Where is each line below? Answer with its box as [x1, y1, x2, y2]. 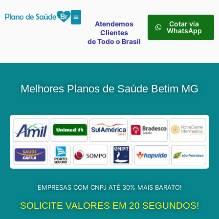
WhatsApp [166, 26, 202, 35]
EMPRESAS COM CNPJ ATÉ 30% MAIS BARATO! [37, 183, 182, 192]
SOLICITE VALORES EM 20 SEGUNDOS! [20, 200, 199, 211]
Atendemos [95, 20, 134, 28]
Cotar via [169, 20, 199, 28]
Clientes [100, 28, 129, 37]
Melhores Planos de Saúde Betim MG [21, 83, 198, 95]
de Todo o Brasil [88, 37, 141, 45]
